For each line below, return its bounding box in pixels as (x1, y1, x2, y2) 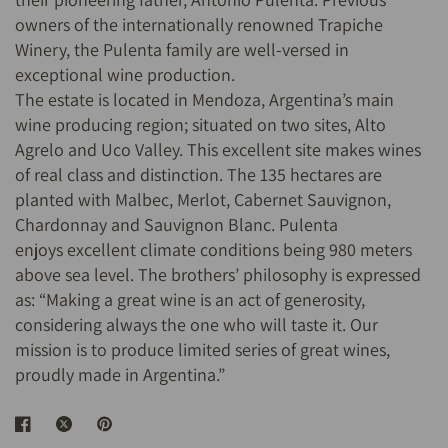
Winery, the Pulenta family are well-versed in (15, 38, 350, 62)
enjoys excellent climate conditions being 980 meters (15, 238, 413, 262)
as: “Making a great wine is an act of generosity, (15, 288, 366, 312)
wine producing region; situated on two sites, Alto (15, 113, 387, 137)
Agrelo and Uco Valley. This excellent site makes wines (15, 138, 422, 162)
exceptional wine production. (15, 63, 236, 87)
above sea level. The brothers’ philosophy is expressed (15, 263, 422, 287)
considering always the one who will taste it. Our (15, 313, 379, 337)
